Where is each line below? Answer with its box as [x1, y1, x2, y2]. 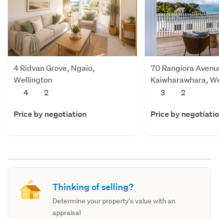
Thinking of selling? [52, 181, 134, 193]
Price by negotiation [14, 109, 87, 120]
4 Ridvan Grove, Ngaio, [14, 63, 95, 73]
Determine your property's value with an [52, 197, 176, 206]
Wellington [14, 74, 52, 85]
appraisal [52, 208, 81, 218]
